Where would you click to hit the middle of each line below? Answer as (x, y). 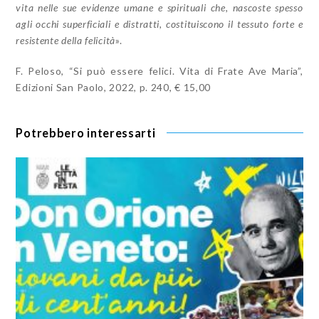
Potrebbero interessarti (86, 132)
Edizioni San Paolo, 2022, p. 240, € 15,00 (114, 87)
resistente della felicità (66, 40)
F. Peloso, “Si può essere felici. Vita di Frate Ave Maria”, (159, 70)
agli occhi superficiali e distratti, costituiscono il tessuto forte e (159, 23)
